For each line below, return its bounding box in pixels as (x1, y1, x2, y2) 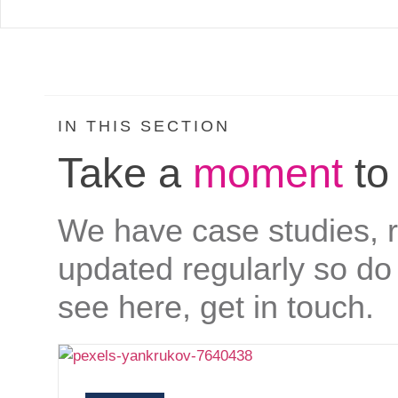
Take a (58, 148, 193, 196)
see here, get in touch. (58, 288, 374, 325)
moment (193, 148, 343, 196)
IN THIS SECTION (58, 116, 230, 135)
